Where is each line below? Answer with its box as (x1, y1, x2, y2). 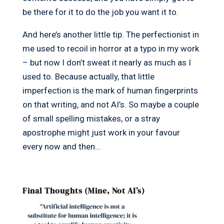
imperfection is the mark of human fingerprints (22, 85, 198, 96)
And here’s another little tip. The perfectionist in (22, 29, 199, 40)
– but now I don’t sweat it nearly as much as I (22, 57, 191, 68)
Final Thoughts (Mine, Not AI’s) (22, 185, 145, 196)
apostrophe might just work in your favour (22, 127, 180, 138)
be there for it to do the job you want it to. (22, 7, 178, 17)
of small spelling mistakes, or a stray (22, 113, 160, 124)
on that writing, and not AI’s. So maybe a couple (22, 99, 199, 110)
